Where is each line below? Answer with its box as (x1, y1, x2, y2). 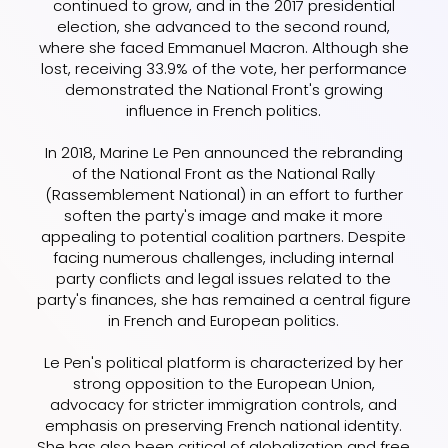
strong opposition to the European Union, (72, 372, 375, 394)
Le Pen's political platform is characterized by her (44, 351, 404, 373)
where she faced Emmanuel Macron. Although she (38, 36, 409, 58)
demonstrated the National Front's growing (64, 78, 383, 100)
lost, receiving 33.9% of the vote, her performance (40, 57, 407, 79)
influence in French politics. (126, 99, 322, 121)
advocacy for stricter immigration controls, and (50, 393, 398, 415)
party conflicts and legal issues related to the (56, 267, 392, 289)
